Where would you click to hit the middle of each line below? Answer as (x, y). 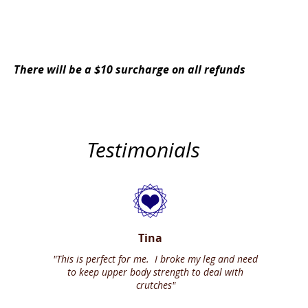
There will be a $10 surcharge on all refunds (130, 69)
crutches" (155, 285)
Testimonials (143, 150)
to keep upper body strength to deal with (155, 272)
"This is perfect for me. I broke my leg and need (155, 259)
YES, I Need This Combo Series (133, 20)
